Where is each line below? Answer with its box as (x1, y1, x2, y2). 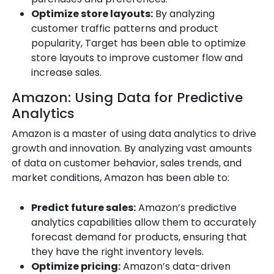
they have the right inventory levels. (31, 244, 204, 259)
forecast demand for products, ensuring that (31, 229, 247, 244)
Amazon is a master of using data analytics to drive (12, 126, 256, 141)
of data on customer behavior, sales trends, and (12, 155, 242, 170)
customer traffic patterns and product (31, 21, 218, 35)
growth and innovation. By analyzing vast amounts (12, 141, 252, 155)
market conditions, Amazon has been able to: (12, 170, 229, 185)
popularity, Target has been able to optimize (31, 35, 246, 50)
